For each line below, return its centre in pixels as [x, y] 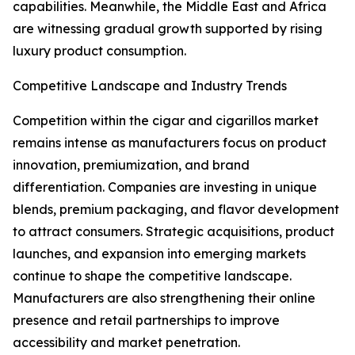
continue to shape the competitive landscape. [152, 276]
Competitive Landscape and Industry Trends [150, 86]
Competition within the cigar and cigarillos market [166, 121]
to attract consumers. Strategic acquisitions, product [174, 232]
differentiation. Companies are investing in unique [165, 187]
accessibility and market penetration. [126, 343]
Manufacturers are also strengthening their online [164, 298]
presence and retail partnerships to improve [146, 321]
